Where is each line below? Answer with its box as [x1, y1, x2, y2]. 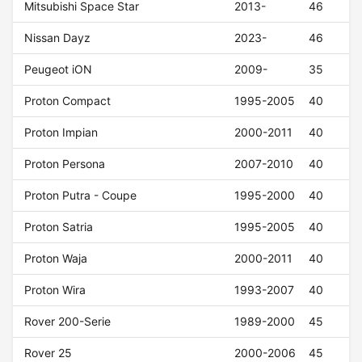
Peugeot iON [24, 62, 93, 77]
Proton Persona [24, 157, 106, 171]
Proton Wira [24, 283, 86, 297]
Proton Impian [24, 125, 99, 140]
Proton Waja [24, 251, 88, 266]
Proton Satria [24, 220, 94, 234]
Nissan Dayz [24, 31, 91, 45]
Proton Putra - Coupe [24, 188, 137, 203]
